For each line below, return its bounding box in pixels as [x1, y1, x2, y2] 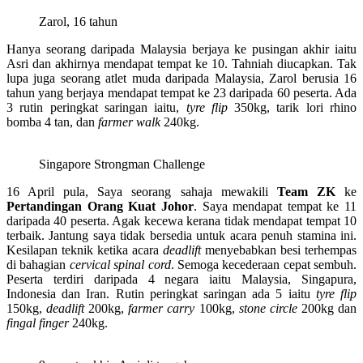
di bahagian [6, 257, 70, 271]
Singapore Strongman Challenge [39, 156, 205, 171]
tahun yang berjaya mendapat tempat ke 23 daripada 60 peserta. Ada [6, 85, 357, 100]
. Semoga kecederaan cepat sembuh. [170, 257, 357, 271]
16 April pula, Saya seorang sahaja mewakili [6, 184, 277, 199]
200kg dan [297, 301, 357, 315]
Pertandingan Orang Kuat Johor [6, 199, 194, 213]
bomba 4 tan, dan [6, 114, 98, 129]
